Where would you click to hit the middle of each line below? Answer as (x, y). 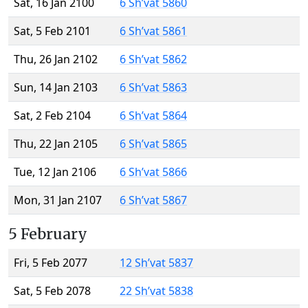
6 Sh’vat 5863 (153, 88)
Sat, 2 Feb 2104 (52, 116)
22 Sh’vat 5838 (156, 291)
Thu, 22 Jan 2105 (56, 144)
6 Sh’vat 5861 (153, 31)
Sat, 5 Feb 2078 (52, 291)
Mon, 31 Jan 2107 (58, 200)
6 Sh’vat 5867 (153, 200)
